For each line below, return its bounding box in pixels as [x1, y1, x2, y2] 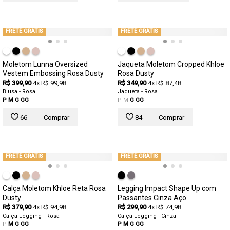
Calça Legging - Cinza [118, 212, 176, 219]
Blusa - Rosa [3, 88, 35, 95]
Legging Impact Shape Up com [118, 184, 216, 193]
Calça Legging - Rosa [3, 212, 60, 219]
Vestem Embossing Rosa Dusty [3, 69, 104, 78]
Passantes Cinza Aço [118, 193, 186, 202]
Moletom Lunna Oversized [3, 60, 88, 68]
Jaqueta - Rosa [118, 88, 158, 95]
